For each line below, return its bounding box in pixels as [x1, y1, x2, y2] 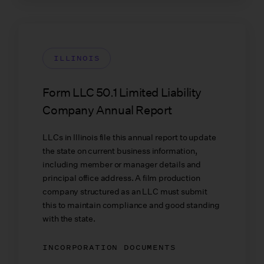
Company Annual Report [42, 103, 172, 118]
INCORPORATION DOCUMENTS [42, 242, 176, 253]
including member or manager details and [42, 159, 202, 170]
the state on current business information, [42, 146, 197, 157]
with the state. [42, 213, 95, 225]
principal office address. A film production [42, 173, 200, 184]
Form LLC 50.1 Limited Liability [42, 85, 202, 100]
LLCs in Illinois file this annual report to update [42, 132, 216, 143]
